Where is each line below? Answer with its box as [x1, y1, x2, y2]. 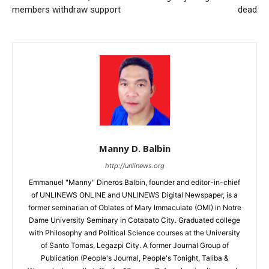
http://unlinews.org [104, 161, 165, 170]
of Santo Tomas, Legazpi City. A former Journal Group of [40, 240, 229, 250]
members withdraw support [12, 4, 121, 15]
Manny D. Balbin [98, 142, 171, 154]
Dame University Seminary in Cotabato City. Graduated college [29, 215, 240, 225]
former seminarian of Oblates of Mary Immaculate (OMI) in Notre [28, 202, 241, 212]
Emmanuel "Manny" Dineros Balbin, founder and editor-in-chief [29, 177, 240, 187]
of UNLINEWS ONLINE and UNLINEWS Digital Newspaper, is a [31, 190, 238, 199]
